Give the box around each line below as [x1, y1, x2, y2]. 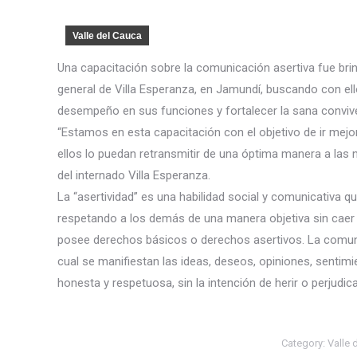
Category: [281, 337, 328, 349]
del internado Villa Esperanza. [57, 168, 210, 182]
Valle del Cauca [73, 30, 142, 41]
